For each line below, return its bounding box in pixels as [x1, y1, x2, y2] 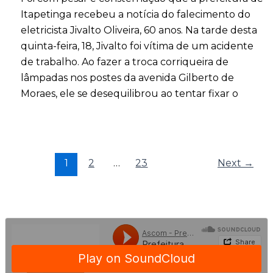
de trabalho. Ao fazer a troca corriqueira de [20, 56, 229, 68]
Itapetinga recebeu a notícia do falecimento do [20, 9, 250, 21]
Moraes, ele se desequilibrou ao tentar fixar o [20, 88, 238, 100]
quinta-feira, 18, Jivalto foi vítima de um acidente [20, 40, 253, 52]
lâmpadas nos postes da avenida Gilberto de [20, 72, 234, 84]
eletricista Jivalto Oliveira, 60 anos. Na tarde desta [20, 24, 257, 37]
